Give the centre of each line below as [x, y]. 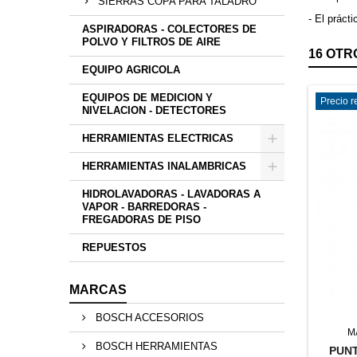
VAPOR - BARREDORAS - [144, 207]
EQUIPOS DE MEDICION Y [147, 98]
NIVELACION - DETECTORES [154, 111]
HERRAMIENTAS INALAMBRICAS [164, 167]
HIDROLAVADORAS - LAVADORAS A [171, 194]
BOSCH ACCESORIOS [148, 318]
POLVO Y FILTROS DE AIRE [151, 42]
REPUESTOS [114, 248]
